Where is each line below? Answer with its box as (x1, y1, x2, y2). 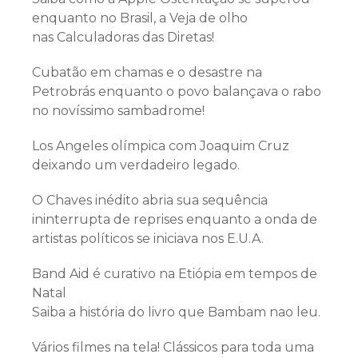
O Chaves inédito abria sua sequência (32, 193, 268, 209)
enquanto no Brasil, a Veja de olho (32, 10, 248, 26)
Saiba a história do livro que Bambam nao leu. (32, 304, 320, 320)
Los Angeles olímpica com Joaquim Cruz (32, 138, 289, 154)
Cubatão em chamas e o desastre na (32, 65, 262, 81)
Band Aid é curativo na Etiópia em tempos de (32, 266, 317, 282)
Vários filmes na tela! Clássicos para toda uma (32, 340, 314, 356)
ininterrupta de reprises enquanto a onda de (32, 212, 317, 228)
